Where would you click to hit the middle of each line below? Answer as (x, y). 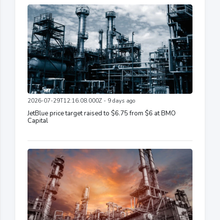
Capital (38, 121)
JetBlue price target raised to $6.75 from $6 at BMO (102, 114)
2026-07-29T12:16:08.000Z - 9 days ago (81, 101)
